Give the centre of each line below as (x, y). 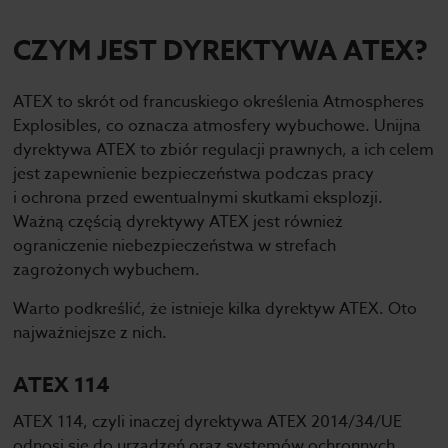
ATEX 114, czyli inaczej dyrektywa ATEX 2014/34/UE (208, 422)
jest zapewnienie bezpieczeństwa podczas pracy (194, 174)
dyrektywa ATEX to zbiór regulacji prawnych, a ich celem (224, 150)
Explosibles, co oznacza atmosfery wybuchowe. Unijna (217, 126)
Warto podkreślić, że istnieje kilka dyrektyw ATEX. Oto (215, 309)
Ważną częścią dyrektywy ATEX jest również (178, 222)
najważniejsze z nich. (90, 333)
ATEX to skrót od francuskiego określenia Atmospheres (219, 102)
